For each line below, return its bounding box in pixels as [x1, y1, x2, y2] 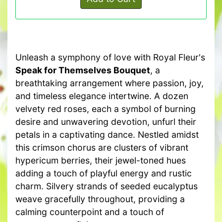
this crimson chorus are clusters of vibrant [15, 142, 188, 153]
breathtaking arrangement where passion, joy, [15, 78, 204, 89]
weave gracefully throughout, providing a [15, 194, 185, 205]
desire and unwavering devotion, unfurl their [15, 116, 196, 127]
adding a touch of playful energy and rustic [15, 168, 192, 179]
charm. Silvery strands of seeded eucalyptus [15, 181, 198, 192]
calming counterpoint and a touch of [15, 207, 164, 218]
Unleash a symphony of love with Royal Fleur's [15, 52, 205, 63]
